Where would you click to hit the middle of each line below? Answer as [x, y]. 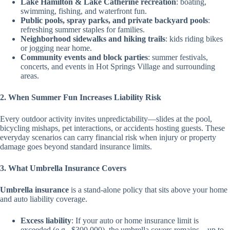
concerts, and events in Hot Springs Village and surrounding [118, 66]
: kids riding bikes [194, 39]
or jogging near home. [56, 48]
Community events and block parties [84, 57]
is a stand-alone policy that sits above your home [148, 190]
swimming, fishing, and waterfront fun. [84, 11]
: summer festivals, [178, 57]
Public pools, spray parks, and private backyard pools [114, 20]
